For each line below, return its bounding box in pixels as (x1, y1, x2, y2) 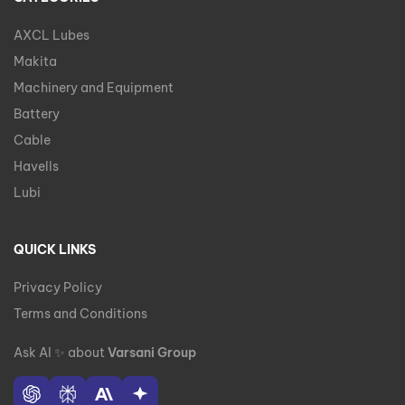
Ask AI (14, 344, 54, 362)
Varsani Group (108, 344, 196, 362)
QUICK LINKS (14, 241, 96, 259)
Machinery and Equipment (14, 80, 174, 97)
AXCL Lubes (14, 27, 89, 44)
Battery (14, 106, 60, 123)
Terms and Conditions (14, 306, 147, 323)
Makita (14, 53, 57, 71)
